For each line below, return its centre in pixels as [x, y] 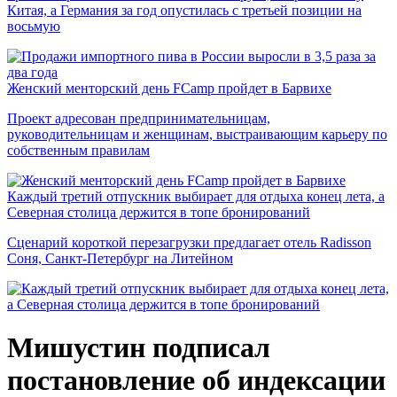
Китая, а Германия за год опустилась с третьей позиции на [184, 10]
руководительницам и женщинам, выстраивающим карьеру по [197, 134]
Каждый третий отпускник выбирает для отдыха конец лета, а [196, 196]
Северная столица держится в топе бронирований [159, 212]
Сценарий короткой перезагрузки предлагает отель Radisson [189, 242]
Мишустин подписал [139, 348]
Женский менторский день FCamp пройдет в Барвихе [169, 88]
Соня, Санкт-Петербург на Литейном [120, 258]
